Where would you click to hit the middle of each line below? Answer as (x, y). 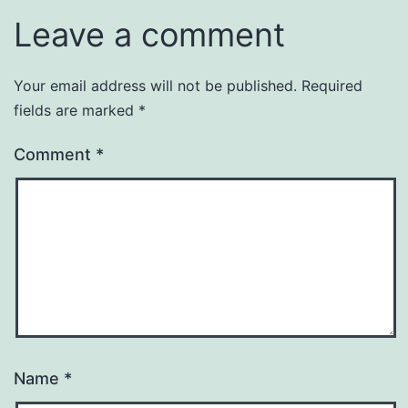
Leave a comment (149, 34)
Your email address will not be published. (155, 85)
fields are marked (76, 110)
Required (332, 85)
